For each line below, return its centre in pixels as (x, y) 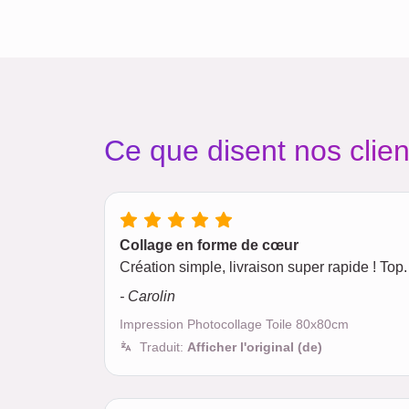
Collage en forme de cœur (209, 245)
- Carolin (147, 296)
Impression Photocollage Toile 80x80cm (234, 324)
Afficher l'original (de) (255, 347)
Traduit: (163, 347)
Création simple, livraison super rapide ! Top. (263, 267)
